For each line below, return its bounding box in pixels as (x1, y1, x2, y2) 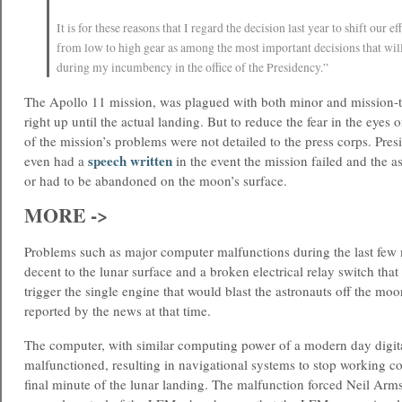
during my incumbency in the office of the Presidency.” (57, 59, 328, 75)
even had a (24, 152, 88, 170)
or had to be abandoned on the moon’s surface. (24, 171, 287, 189)
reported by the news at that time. (24, 301, 211, 319)
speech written (88, 151, 172, 170)
